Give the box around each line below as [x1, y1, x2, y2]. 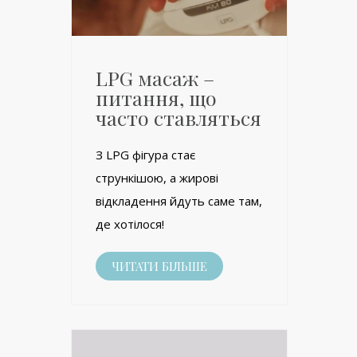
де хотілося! [96, 216, 164, 233]
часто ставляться [96, 104, 261, 131]
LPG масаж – [96, 65, 214, 92]
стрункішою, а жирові [96, 170, 218, 186]
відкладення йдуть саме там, [96, 193, 262, 210]
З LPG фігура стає [96, 147, 195, 163]
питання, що [96, 84, 217, 112]
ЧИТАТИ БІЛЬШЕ [112, 258, 207, 275]
